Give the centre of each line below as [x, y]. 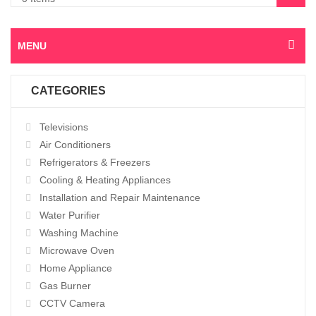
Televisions [64, 127]
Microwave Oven [77, 251]
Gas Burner [65, 286]
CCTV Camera [72, 304]
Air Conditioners [75, 145]
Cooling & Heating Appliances [105, 180]
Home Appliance [76, 268]
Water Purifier [70, 215]
